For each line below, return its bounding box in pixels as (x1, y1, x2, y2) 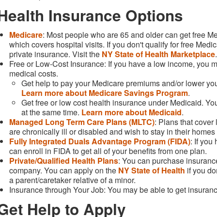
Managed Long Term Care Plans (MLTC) (9, 116, 155, 127)
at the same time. (21, 106, 81, 118)
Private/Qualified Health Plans (9, 155, 118, 166)
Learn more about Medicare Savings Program (21, 87, 188, 98)
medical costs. (9, 67, 58, 79)
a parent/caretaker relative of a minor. (9, 174, 136, 186)
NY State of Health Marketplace (102, 48, 215, 60)
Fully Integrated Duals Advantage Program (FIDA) (9, 135, 190, 147)
